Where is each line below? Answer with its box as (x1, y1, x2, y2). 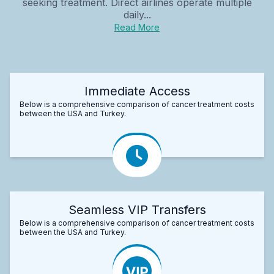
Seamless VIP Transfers (68, 202, 206, 217)
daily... (123, 8, 151, 21)
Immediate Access (84, 83, 190, 98)
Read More (114, 21, 160, 32)
